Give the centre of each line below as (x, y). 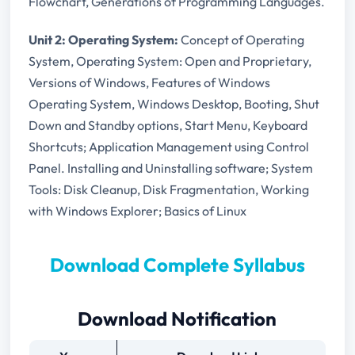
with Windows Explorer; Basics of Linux (137, 211)
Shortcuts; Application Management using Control (168, 147)
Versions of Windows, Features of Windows (149, 83)
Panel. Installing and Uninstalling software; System (170, 168)
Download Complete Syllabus (177, 265)
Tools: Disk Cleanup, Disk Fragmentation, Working (168, 190)
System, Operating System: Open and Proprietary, (170, 61)
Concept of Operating (241, 40)
